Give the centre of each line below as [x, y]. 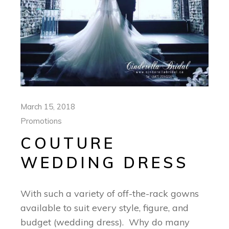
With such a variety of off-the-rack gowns [110, 193]
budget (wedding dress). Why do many [105, 222]
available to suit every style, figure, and [105, 208]
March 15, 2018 [48, 106]
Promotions [41, 121]
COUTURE [68, 143]
